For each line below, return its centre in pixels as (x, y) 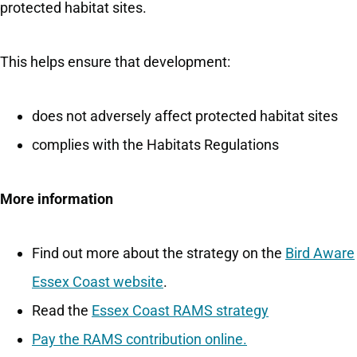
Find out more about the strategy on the (159, 253)
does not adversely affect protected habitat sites (185, 116)
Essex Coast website (98, 282)
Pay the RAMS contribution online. (139, 339)
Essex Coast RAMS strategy (180, 311)
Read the (62, 311)
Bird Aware (320, 253)
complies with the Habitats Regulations (155, 145)
